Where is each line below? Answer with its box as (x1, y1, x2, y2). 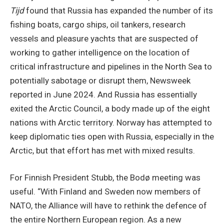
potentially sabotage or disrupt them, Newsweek (10, 75, 190, 85)
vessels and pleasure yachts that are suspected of (10, 33, 198, 43)
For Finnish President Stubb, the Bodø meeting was (10, 172, 200, 182)
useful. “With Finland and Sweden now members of (10, 186, 201, 196)
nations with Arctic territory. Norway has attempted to (10, 117, 212, 127)
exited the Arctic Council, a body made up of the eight (10, 103, 210, 113)
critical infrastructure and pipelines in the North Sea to (10, 61, 212, 71)
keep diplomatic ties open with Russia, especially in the (10, 131, 214, 141)
